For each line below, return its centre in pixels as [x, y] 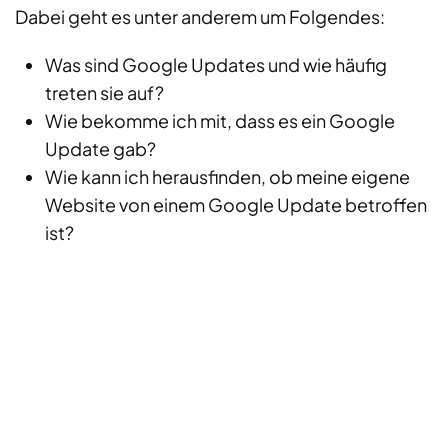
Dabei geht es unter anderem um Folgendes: [200, 17]
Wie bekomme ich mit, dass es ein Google [220, 121]
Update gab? [100, 149]
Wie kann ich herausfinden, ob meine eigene [227, 177]
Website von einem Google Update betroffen [236, 205]
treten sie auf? [104, 93]
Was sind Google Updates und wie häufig [216, 65]
